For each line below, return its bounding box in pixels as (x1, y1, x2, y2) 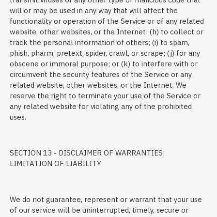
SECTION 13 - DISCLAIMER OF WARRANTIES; (10, 148, 165, 157)
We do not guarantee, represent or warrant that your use (10, 195, 202, 204)
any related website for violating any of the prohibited (10, 102, 192, 111)
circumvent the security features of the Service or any (10, 70, 192, 79)
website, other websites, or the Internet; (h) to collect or (10, 27, 203, 36)
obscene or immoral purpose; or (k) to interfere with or (10, 59, 198, 68)
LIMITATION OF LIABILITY (10, 159, 101, 168)
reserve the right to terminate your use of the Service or (10, 91, 201, 100)
